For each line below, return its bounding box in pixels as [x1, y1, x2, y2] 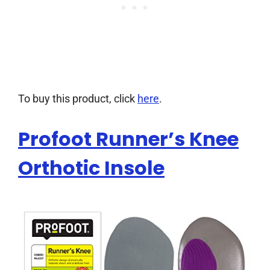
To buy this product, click [18, 92, 137, 105]
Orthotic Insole [18, 154, 165, 182]
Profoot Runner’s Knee [18, 125, 239, 153]
